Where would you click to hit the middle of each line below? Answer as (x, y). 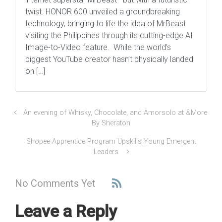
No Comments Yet (55, 183)
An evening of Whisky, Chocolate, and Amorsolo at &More (115, 113)
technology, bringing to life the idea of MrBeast (106, 24)
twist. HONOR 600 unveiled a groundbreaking (103, 12)
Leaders (107, 152)
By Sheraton (111, 123)
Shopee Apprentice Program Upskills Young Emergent (111, 142)
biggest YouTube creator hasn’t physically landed (109, 59)
